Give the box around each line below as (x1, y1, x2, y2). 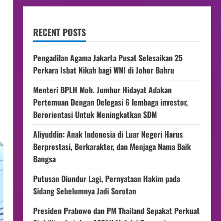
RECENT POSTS (33, 26, 86, 38)
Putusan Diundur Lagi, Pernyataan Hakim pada (33, 173, 180, 184)
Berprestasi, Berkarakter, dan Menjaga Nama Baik (33, 141, 191, 152)
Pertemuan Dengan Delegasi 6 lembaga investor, (33, 96, 188, 108)
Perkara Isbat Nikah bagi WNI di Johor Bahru (33, 64, 174, 76)
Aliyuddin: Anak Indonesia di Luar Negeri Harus (33, 128, 183, 140)
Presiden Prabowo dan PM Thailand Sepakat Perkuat (33, 205, 200, 217)
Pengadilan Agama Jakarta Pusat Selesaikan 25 (33, 52, 183, 64)
